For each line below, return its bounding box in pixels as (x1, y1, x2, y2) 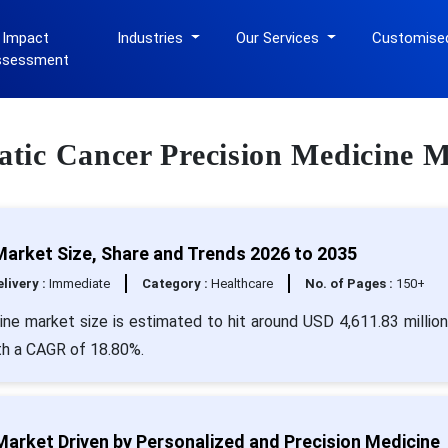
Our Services (236, 29, 324, 47)
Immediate (48, 276, 110, 291)
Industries (117, 29, 188, 47)
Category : (141, 276, 211, 291)
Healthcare (210, 276, 273, 291)
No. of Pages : (304, 276, 396, 291)
